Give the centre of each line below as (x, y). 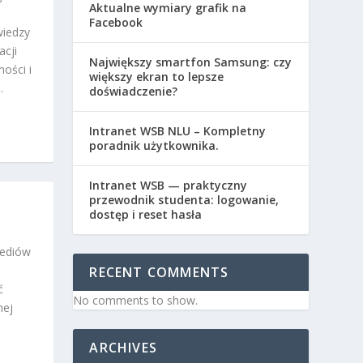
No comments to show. (136, 300)
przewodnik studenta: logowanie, (184, 199)
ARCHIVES (123, 347)
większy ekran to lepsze (157, 76)
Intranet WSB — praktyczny (169, 185)
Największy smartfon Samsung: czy (191, 62)
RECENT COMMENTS (159, 272)
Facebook (116, 22)
